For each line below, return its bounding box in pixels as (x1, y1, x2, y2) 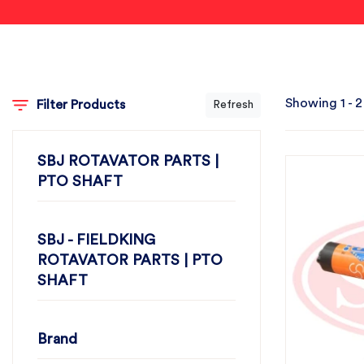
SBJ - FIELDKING (37, 232, 155, 247)
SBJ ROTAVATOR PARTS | (37, 154, 219, 168)
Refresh (213, 99, 253, 110)
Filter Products (36, 98, 125, 111)
